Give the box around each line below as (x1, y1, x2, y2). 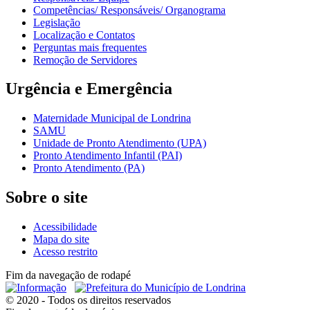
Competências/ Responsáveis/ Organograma (33, 3, 226, 16)
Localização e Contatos (33, 28, 135, 41)
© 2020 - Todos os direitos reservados (6, 294, 171, 307)
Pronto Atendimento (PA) (33, 162, 145, 174)
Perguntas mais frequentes (33, 41, 147, 53)
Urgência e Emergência (6, 80, 172, 98)
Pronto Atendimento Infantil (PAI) (33, 149, 182, 162)
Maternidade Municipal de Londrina (33, 112, 191, 125)
